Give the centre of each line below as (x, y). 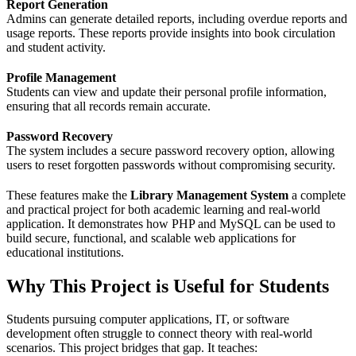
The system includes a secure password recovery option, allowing (170, 150)
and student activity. (56, 47)
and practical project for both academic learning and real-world (163, 209)
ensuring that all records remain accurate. (108, 106)
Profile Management (61, 77)
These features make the (68, 195)
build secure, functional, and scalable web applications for (151, 238)
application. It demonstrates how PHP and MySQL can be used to (171, 223)
